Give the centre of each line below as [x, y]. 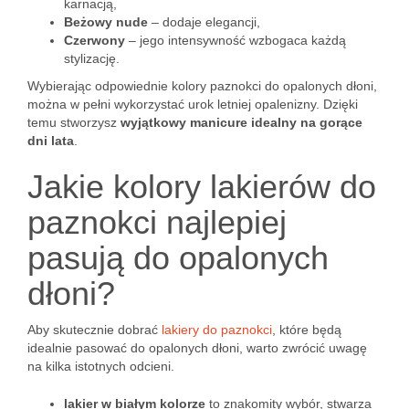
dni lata [51, 141]
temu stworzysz [74, 122]
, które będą [307, 330]
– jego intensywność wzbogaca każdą [236, 40]
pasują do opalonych [178, 258]
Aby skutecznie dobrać [94, 330]
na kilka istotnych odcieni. [101, 366]
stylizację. [92, 58]
